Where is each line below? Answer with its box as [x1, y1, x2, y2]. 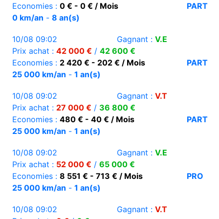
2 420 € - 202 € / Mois [60, 58, 145, 68]
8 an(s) [52, 13, 80, 23]
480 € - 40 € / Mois [60, 114, 134, 125]
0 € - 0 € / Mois [60, 1, 118, 11]
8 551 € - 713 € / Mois [60, 171, 143, 181]
